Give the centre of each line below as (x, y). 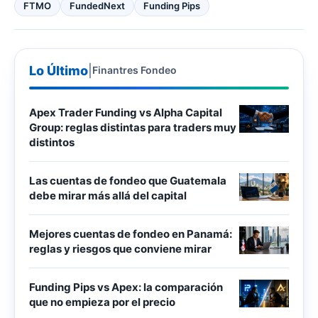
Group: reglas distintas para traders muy (133, 127)
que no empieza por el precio (102, 302)
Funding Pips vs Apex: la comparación (126, 287)
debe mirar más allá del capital (108, 195)
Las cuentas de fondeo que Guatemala (128, 180)
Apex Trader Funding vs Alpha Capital (126, 112)
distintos (52, 142)
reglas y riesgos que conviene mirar (120, 248)
